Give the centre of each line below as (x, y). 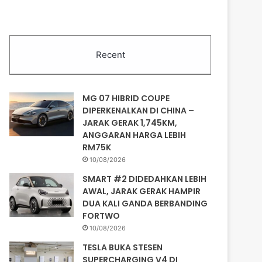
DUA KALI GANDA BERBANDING (145, 203)
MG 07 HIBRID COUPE (126, 98)
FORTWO (101, 216)
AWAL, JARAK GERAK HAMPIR (142, 191)
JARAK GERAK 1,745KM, (130, 123)
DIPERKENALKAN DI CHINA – (139, 110)
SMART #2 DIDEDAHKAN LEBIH (145, 179)
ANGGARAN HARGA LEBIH (135, 135)
